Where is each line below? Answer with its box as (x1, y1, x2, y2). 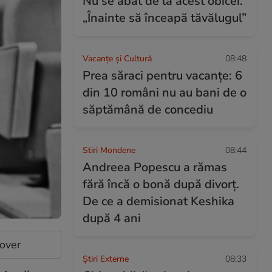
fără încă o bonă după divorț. (83, 176, 239, 192)
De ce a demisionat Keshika (83, 193, 234, 209)
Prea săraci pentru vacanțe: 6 (83, 67, 242, 84)
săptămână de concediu (83, 101, 213, 118)
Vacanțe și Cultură (83, 53, 152, 64)
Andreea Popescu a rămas (83, 159, 227, 175)
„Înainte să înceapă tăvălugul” (83, 10, 246, 26)
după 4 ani (83, 210, 141, 226)
